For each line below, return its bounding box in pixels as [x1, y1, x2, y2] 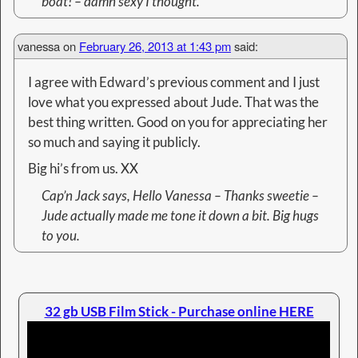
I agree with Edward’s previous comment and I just [27, 73, 320, 90]
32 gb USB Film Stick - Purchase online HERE [44, 302, 314, 320]
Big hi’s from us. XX [27, 160, 138, 177]
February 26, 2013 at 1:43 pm [79, 37, 231, 54]
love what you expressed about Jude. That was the [27, 93, 319, 110]
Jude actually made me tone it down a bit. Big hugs [41, 206, 319, 224]
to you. [41, 226, 80, 244]
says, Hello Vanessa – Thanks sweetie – [99, 186, 319, 204]
